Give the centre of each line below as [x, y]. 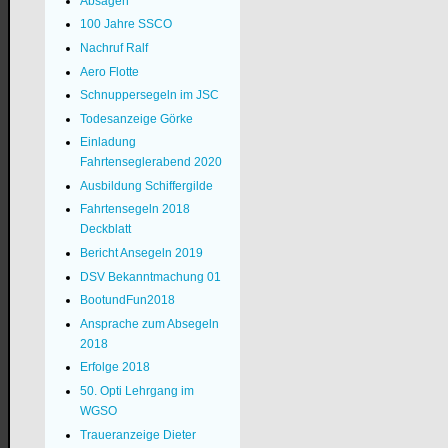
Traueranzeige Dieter [137, 434]
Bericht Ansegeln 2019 [141, 253]
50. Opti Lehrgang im [136, 391]
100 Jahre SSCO [125, 24]
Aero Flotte [109, 71]
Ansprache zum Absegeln [149, 323]
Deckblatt [105, 229]
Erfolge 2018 [114, 367]
